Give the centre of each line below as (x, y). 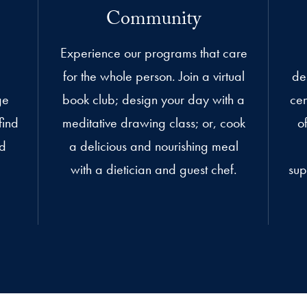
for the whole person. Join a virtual (153, 76)
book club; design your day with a (153, 100)
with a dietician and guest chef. (153, 170)
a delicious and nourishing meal (153, 146)
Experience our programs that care (153, 53)
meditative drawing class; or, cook (153, 123)
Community (153, 22)
